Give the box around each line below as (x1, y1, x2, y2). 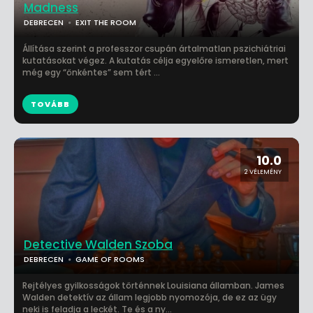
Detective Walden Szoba (24, 236, 173, 253)
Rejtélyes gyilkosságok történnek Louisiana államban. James (22, 279, 284, 291)
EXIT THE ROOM (75, 17, 136, 28)
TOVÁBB (31, 99, 70, 110)
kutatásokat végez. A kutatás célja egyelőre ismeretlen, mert (22, 54, 289, 66)
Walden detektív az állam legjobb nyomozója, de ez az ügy (22, 291, 277, 303)
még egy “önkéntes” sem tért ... (22, 66, 160, 78)
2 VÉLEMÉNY (245, 168, 282, 176)
